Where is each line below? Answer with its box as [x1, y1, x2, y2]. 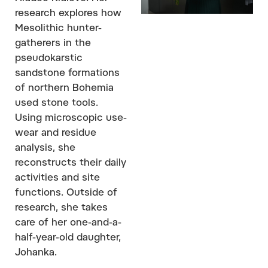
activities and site [15, 173, 100, 183]
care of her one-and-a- [15, 218, 121, 228]
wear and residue [15, 128, 96, 138]
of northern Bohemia [15, 83, 114, 93]
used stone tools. [15, 98, 98, 108]
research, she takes [15, 203, 108, 213]
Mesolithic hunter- [15, 23, 102, 33]
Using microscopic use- [15, 113, 127, 123]
